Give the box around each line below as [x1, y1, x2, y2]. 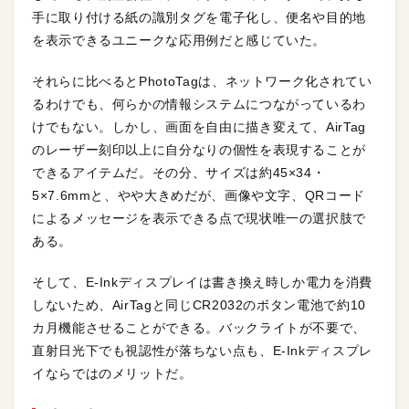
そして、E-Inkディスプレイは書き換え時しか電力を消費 [32, 275, 372, 290]
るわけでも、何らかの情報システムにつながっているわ [32, 97, 366, 112]
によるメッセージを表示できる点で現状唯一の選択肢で [32, 211, 367, 226]
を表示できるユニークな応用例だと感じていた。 [32, 33, 327, 48]
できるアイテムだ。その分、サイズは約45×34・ [32, 165, 326, 181]
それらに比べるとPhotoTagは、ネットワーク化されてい [32, 74, 372, 89]
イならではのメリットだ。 [32, 366, 193, 382]
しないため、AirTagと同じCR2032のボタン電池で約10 [32, 298, 366, 313]
